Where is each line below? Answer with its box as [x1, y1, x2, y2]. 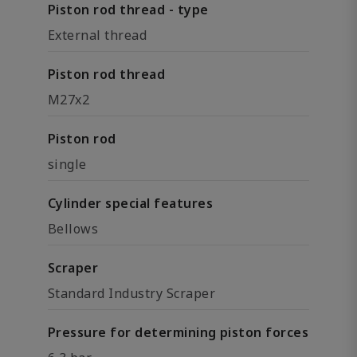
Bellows [48, 220, 99, 237]
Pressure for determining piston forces [48, 324, 309, 341]
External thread [48, 26, 147, 44]
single [48, 155, 87, 173]
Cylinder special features [48, 194, 213, 212]
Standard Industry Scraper [48, 284, 215, 302]
